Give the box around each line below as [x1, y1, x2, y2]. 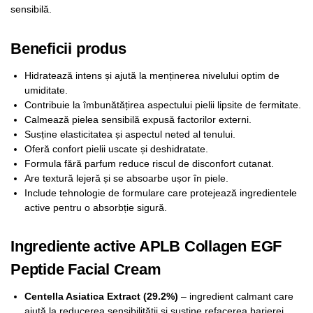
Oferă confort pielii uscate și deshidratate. [24, 143, 208, 154]
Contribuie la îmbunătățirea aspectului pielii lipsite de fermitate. [24, 99, 301, 110]
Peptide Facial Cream [10, 260, 161, 278]
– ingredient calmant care [178, 290, 293, 302]
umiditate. [24, 84, 68, 96]
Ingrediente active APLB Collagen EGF [10, 237, 282, 255]
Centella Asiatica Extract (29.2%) [24, 290, 178, 302]
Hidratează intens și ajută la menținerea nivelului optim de [24, 69, 279, 81]
